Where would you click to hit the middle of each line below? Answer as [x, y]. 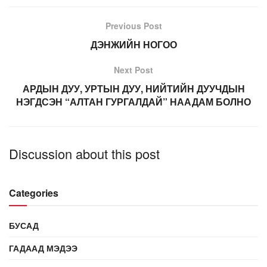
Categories [34, 193]
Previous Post [133, 25]
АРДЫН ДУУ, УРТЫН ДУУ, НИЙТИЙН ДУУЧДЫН [133, 88]
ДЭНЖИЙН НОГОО [133, 44]
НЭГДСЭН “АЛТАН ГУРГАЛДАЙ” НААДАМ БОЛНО [133, 101]
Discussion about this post [84, 153]
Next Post [133, 69]
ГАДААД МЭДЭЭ [43, 248]
